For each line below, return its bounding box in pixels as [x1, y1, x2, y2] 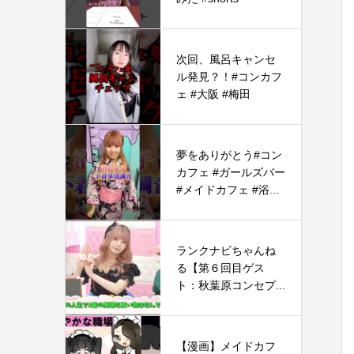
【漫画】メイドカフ [176, 340, 276, 352]
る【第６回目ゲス [176, 262, 265, 274]
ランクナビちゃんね [176, 244, 276, 257]
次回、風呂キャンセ [176, 53, 276, 66]
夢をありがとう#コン [176, 149, 282, 161]
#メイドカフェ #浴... [176, 183, 279, 196]
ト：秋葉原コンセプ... [176, 279, 285, 292]
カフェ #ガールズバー [176, 166, 285, 179]
